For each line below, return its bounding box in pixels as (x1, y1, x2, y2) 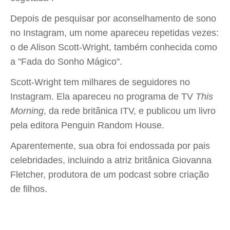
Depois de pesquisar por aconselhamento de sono (10, 13, 216, 24)
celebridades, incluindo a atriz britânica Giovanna (10, 155, 212, 165)
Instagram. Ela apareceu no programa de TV (10, 91, 196, 102)
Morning (10, 106, 44, 116)
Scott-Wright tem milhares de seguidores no (10, 77, 190, 87)
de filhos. (10, 184, 47, 194)
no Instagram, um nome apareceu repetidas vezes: (10, 28, 219, 38)
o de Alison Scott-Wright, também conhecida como (10, 42, 217, 52)
